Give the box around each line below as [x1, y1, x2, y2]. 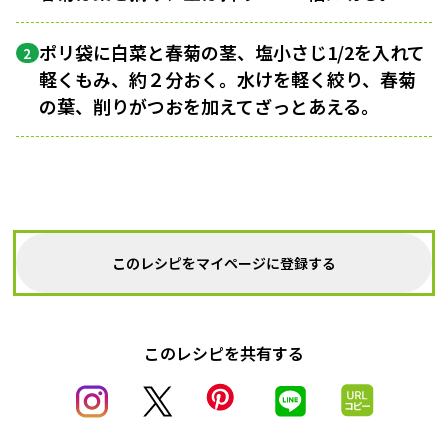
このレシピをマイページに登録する [112, 252, 336, 273]
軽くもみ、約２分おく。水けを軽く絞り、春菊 [38, 66, 416, 93]
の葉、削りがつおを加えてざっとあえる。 [38, 93, 379, 120]
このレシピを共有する [144, 341, 304, 366]
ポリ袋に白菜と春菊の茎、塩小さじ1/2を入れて [38, 39, 425, 66]
